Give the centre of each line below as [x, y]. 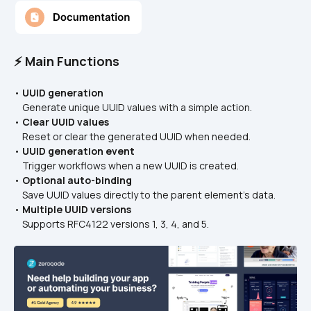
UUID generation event [78, 151]
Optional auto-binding [77, 180]
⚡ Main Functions [67, 61]
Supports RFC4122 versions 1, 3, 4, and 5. [112, 224]
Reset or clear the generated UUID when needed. [133, 136]
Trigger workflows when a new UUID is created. [127, 166]
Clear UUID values [66, 122]
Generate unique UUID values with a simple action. [134, 107]
